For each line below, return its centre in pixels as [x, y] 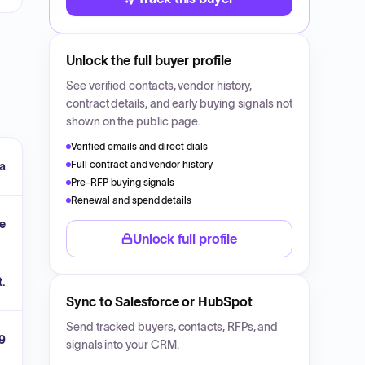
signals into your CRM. [123, 345]
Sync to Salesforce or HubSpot [159, 301]
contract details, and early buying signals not [179, 103]
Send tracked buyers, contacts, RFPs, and [172, 327]
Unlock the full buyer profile [149, 60]
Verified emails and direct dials [140, 146]
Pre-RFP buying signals [123, 182]
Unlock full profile [185, 239]
